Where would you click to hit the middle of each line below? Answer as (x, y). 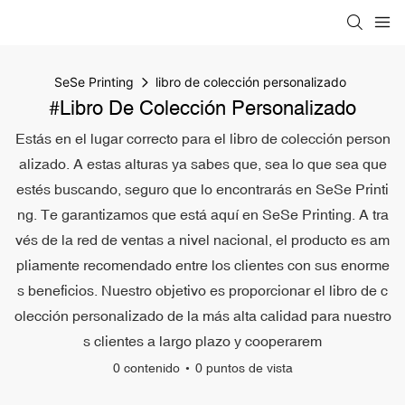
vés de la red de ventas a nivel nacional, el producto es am (202, 240)
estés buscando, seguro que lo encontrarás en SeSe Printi (202, 189)
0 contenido (146, 368)
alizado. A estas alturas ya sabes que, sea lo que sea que (202, 164)
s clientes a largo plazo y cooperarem (202, 341)
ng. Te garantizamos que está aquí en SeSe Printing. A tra (202, 214)
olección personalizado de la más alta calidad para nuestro (202, 316)
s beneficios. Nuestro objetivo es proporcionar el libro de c (202, 290)
